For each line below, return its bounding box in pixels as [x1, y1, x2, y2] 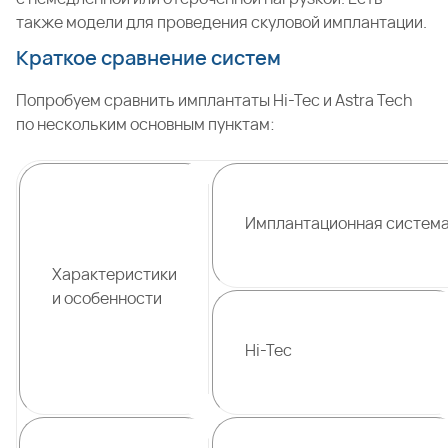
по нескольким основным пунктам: [16, 113, 275, 135]
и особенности [52, 287, 162, 309]
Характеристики [52, 263, 177, 285]
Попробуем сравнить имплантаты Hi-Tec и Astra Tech [16, 89, 412, 111]
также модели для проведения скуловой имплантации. [16, 11, 427, 33]
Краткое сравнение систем [16, 44, 281, 71]
